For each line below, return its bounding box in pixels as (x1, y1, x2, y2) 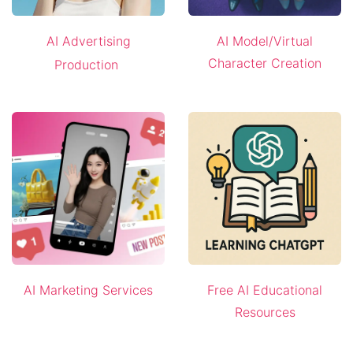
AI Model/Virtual (217, 33, 313, 50)
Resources (234, 304, 295, 321)
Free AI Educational (207, 282, 322, 299)
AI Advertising (46, 33, 131, 50)
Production (54, 57, 118, 73)
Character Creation (208, 55, 321, 72)
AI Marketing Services (24, 282, 153, 299)
